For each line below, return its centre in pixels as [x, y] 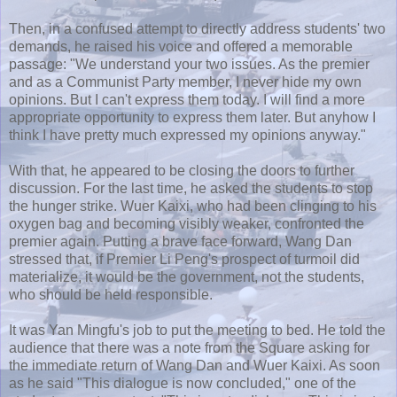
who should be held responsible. [111, 294]
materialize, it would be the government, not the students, [187, 276]
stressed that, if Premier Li [92, 259]
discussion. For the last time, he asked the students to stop [191, 188]
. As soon [351, 365]
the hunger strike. [65, 206]
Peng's [196, 259]
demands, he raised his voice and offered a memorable [181, 46]
